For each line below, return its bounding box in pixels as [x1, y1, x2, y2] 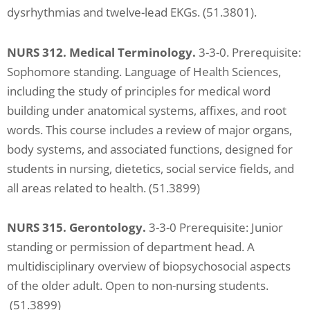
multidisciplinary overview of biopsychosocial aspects [7, 258, 291, 275]
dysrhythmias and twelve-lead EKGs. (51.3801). [7, 3, 257, 20]
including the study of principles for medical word [7, 82, 271, 99]
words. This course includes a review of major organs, [7, 121, 292, 138]
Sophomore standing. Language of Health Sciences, [7, 63, 281, 80]
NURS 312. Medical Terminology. [7, 44, 196, 60]
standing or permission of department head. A [7, 239, 255, 255]
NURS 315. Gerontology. [7, 219, 146, 236]
